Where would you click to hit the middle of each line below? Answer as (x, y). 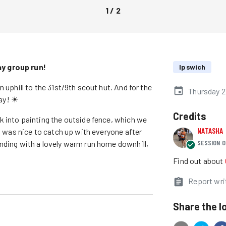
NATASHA (210, 130)
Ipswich (192, 67)
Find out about (198, 160)
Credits (190, 116)
